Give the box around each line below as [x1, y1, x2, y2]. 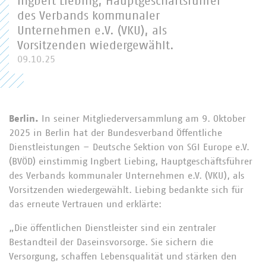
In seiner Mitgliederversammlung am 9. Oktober [42, 114, 246, 123]
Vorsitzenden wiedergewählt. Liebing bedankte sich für [9, 185, 243, 195]
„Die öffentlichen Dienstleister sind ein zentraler [9, 223, 216, 233]
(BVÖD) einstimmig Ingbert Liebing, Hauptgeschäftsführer [9, 157, 252, 166]
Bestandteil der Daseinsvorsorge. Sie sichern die [9, 237, 213, 247]
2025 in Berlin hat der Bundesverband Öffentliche [9, 128, 222, 138]
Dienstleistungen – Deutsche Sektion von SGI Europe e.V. [9, 142, 249, 152]
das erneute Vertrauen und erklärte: [9, 199, 161, 209]
